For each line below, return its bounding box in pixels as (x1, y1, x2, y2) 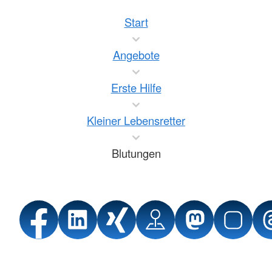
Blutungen (111, 145, 161, 161)
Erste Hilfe (110, 80, 161, 96)
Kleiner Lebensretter (87, 112, 185, 129)
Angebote (112, 47, 160, 63)
